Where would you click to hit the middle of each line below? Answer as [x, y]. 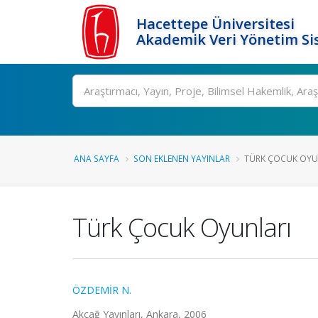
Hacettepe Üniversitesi [215, 24]
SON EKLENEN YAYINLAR [182, 158]
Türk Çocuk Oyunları [182, 227]
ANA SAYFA [97, 158]
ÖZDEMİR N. [102, 290]
